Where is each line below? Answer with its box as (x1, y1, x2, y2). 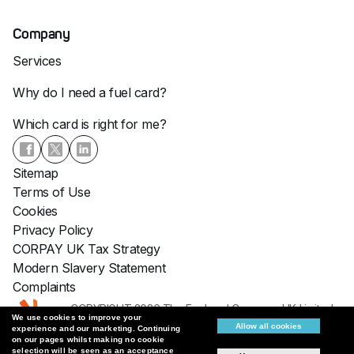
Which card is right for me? (13, 115, 167, 132)
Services (13, 52, 62, 69)
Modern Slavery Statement (13, 259, 166, 276)
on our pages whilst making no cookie (12, 335, 165, 344)
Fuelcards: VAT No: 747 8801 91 (70, 314, 226, 328)
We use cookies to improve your (12, 313, 141, 322)
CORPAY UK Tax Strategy (13, 240, 160, 257)
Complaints (13, 278, 76, 295)
